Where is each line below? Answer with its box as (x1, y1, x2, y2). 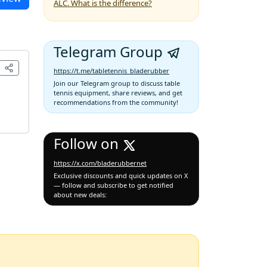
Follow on (54, 133, 122, 154)
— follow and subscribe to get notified (54, 180, 173, 190)
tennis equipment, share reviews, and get (54, 88, 182, 98)
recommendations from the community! (54, 98, 178, 107)
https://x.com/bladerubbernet (54, 158, 147, 167)
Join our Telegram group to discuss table (54, 79, 180, 88)
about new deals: (54, 190, 107, 199)
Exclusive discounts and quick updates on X (54, 170, 188, 180)
